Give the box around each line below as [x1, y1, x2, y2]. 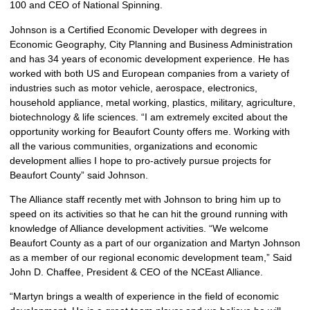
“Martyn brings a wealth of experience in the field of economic [10, 291, 279, 302]
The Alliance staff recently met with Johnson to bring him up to [10, 193, 281, 205]
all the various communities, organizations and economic [10, 140, 257, 152]
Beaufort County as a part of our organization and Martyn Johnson [10, 237, 300, 248]
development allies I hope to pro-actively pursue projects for [10, 154, 271, 166]
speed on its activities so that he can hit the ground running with [10, 208, 288, 219]
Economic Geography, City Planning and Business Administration [10, 38, 293, 50]
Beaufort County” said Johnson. [10, 169, 151, 181]
